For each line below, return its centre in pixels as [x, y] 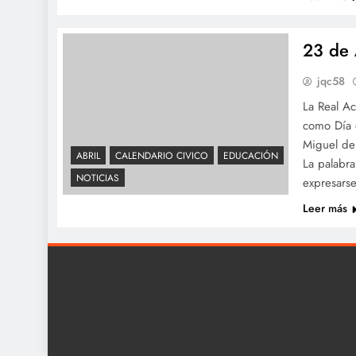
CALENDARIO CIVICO [162, 156]
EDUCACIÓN [251, 156]
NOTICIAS [98, 178]
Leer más [325, 208]
